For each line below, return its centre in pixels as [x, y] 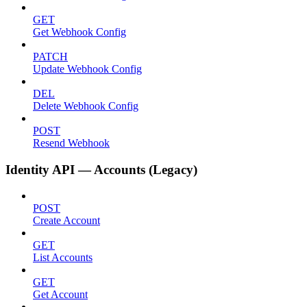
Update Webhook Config [87, 69]
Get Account [60, 295]
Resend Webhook [71, 143]
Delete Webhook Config [86, 106]
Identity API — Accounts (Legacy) [101, 169]
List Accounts [63, 258]
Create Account [66, 221]
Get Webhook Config [79, 32]
